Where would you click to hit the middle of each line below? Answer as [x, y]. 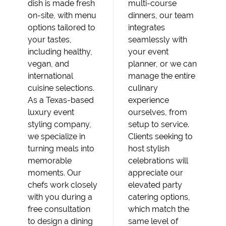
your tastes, [50, 40]
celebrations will [158, 161]
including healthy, [60, 52]
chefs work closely [63, 185]
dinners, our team [161, 15]
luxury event [51, 112]
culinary [143, 88]
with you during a [60, 197]
